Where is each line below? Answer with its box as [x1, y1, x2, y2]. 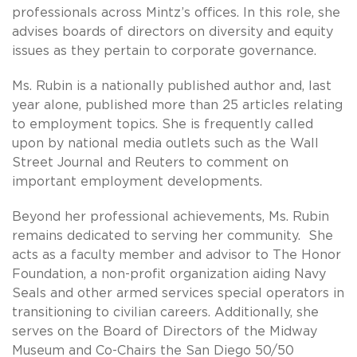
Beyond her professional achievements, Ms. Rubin [12, 210, 329, 223]
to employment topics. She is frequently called [12, 117, 313, 131]
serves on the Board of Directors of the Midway [12, 324, 317, 338]
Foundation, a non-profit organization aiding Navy [12, 267, 326, 280]
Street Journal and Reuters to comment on [12, 155, 288, 169]
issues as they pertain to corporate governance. [12, 44, 316, 57]
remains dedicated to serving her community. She [12, 229, 333, 242]
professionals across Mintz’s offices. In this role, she [12, 6, 340, 19]
